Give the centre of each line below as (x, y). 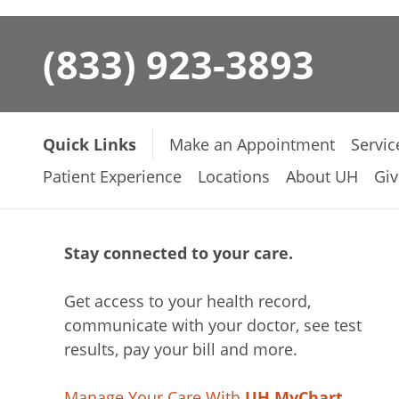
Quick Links (90, 144)
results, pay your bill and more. (181, 349)
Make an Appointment (252, 144)
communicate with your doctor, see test (213, 325)
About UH (322, 176)
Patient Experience (112, 176)
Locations (234, 176)
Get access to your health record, (187, 301)
